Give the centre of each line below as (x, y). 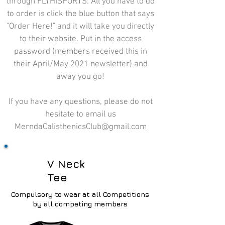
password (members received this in (80, 52)
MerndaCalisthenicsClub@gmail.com (80, 127)
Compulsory (32, 194)
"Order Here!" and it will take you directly (80, 27)
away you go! (80, 77)
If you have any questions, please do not (80, 102)
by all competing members (80, 204)
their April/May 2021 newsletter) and (80, 64)
